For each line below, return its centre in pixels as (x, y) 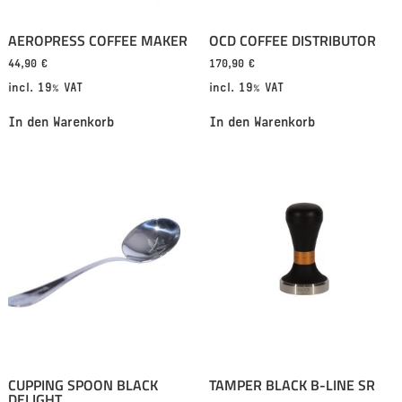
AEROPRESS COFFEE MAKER (97, 41)
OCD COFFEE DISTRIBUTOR (292, 41)
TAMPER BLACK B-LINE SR (292, 385)
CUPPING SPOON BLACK (83, 385)
